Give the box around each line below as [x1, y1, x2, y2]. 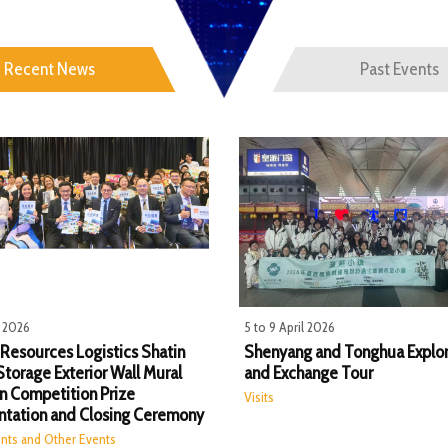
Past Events [359, 58, 439, 80]
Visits [243, 388, 274, 407]
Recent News [3, 58, 95, 80]
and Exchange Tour [243, 361, 373, 384]
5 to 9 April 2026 [243, 318, 335, 336]
